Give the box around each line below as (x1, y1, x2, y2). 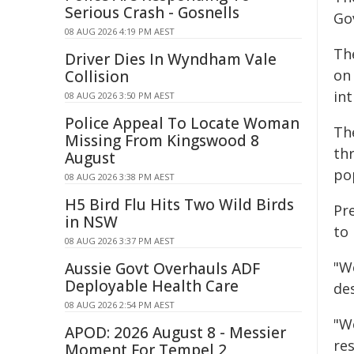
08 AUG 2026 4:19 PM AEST (65, 25, 175, 37)
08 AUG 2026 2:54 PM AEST (65, 299, 175, 311)
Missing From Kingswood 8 (65, 130, 259, 151)
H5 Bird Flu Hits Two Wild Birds (65, 194, 294, 215)
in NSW (65, 212, 118, 232)
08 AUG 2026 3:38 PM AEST (65, 171, 175, 183)
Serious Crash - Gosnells (65, 2, 239, 23)
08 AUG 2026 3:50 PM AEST (65, 89, 175, 101)
